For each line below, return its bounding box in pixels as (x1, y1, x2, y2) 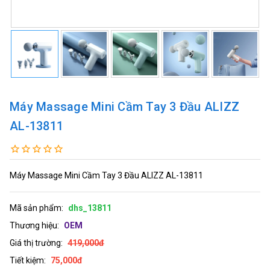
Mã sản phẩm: (10, 202, 63, 213)
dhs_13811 (68, 202, 111, 213)
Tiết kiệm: (10, 255, 46, 265)
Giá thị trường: (10, 237, 63, 248)
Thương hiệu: (10, 220, 59, 230)
